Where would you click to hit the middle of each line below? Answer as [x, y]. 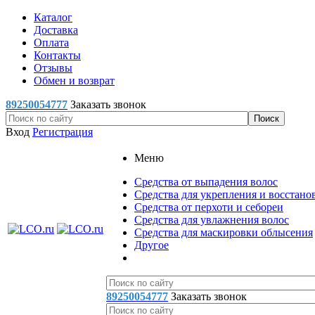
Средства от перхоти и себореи [209, 207]
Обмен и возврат [74, 81]
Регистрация [63, 132]
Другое [152, 245]
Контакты [57, 55]
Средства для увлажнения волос [212, 220]
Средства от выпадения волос [206, 182]
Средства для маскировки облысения [224, 232]
